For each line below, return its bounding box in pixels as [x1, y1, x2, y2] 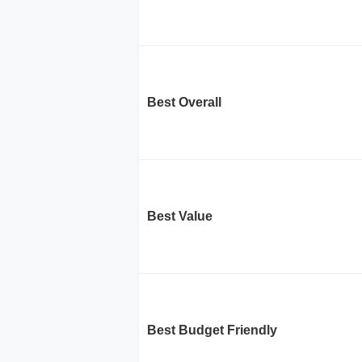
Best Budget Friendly [147, 323, 277, 338]
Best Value [147, 209, 213, 224]
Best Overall [147, 95, 221, 110]
